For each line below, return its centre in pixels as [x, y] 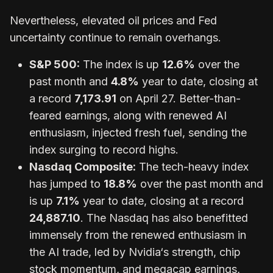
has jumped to [66, 183]
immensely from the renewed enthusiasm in [138, 235]
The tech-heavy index [192, 166]
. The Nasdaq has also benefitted [164, 218]
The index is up [121, 64]
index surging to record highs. [104, 149]
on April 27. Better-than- [179, 98]
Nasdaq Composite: [83, 166]
